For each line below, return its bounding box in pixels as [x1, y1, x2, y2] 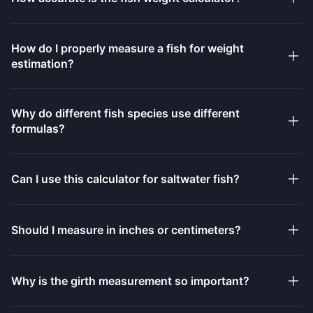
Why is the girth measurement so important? [11, 273, 249, 288]
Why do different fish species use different [11, 105, 240, 120]
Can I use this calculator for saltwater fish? [11, 171, 240, 186]
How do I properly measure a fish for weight [11, 41, 244, 55]
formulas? [11, 121, 65, 136]
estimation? [11, 56, 74, 71]
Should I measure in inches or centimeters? [11, 222, 241, 237]
